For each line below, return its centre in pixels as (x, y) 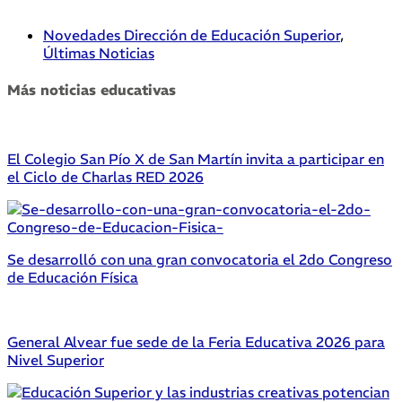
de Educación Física (73, 278)
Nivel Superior (56, 360)
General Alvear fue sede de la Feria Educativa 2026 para (196, 342)
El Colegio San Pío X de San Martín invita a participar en (196, 159)
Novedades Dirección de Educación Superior (192, 35)
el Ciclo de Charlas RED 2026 (105, 177)
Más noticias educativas (92, 89)
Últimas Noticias (99, 52)
